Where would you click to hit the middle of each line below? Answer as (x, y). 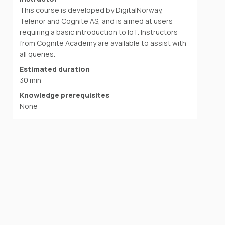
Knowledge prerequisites (65, 95)
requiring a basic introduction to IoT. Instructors (99, 32)
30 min (31, 80)
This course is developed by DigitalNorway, (92, 10)
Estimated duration (55, 69)
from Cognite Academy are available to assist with (103, 43)
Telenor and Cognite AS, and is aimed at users (96, 21)
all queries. (38, 54)
